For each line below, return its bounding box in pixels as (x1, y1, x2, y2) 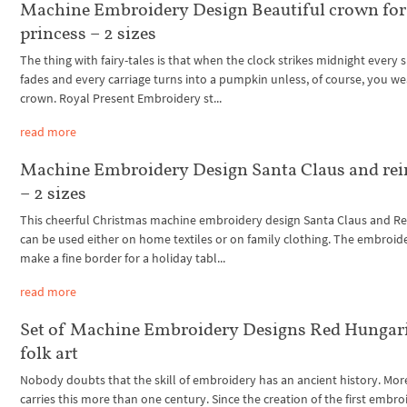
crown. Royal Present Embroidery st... (20, 90, 223, 107)
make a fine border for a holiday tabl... (20, 250, 226, 267)
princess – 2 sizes (20, 22, 157, 45)
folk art (20, 342, 79, 364)
